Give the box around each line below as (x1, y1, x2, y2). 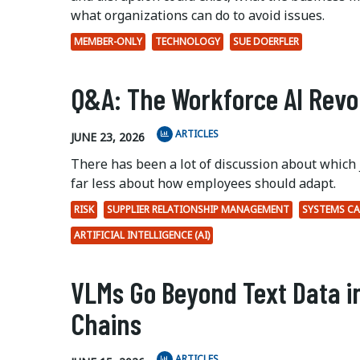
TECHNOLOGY (155, 34, 220, 48)
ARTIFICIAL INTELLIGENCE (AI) (74, 227, 210, 242)
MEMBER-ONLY (74, 34, 142, 48)
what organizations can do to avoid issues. (71, 6, 328, 24)
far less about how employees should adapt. (71, 174, 336, 192)
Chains (71, 305, 141, 341)
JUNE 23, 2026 (71, 129, 145, 145)
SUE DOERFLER (233, 34, 299, 48)
